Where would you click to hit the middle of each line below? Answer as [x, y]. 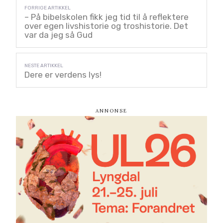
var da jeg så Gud [58, 35]
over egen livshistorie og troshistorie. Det [106, 26]
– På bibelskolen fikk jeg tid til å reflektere [107, 17]
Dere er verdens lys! [63, 74]
